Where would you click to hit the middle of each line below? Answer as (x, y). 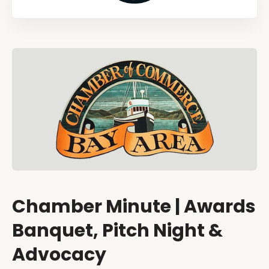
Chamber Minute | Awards (134, 207)
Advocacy (59, 255)
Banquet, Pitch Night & (117, 231)
